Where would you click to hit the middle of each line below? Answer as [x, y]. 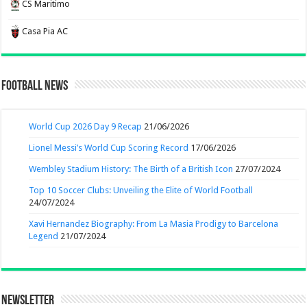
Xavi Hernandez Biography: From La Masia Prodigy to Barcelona [154, 223]
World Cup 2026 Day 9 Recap [86, 126]
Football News [35, 86]
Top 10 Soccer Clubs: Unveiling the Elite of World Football [141, 190]
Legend [44, 236]
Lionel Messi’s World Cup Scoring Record [109, 147]
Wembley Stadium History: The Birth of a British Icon [131, 169]
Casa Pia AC [45, 31]
